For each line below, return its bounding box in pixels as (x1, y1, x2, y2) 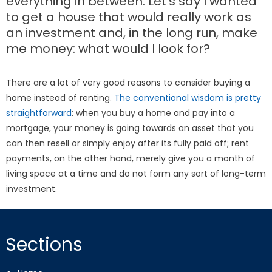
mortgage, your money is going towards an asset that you (6, 122, 254, 134)
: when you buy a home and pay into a (72, 107, 236, 119)
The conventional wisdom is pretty (114, 92, 262, 104)
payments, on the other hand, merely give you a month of (6, 152, 256, 165)
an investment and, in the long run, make (6, 24, 258, 41)
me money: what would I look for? (6, 40, 211, 57)
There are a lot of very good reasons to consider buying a (6, 76, 251, 89)
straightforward (6, 107, 72, 119)
